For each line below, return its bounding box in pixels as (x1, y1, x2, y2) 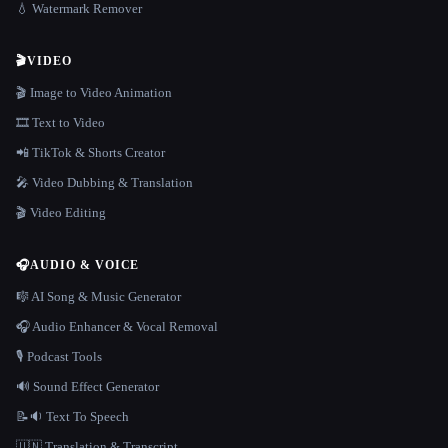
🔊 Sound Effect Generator (16, 378, 159, 394)
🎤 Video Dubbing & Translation (16, 174, 193, 190)
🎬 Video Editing (16, 204, 106, 220)
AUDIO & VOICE (29, 257, 140, 272)
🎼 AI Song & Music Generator (16, 288, 181, 304)
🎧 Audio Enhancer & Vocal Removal (16, 318, 218, 334)
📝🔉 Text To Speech (16, 408, 129, 424)
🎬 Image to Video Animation (16, 84, 172, 100)
